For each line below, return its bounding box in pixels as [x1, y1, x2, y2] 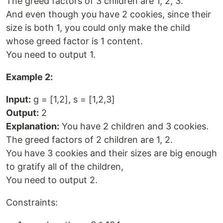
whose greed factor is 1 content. [6, 36, 143, 47]
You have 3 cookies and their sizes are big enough [6, 148, 217, 159]
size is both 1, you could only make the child [6, 22, 190, 33]
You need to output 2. [6, 175, 98, 186]
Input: [6, 94, 31, 105]
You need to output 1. [6, 49, 96, 60]
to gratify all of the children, [6, 161, 123, 172]
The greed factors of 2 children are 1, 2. [6, 134, 173, 145]
